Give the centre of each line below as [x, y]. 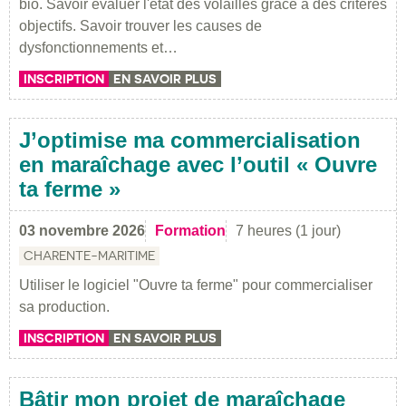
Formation [190, 230]
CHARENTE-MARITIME [89, 255]
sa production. [64, 306]
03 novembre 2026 [82, 230]
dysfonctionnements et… [98, 47]
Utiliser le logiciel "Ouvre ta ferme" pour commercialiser [196, 285]
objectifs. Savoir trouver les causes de [140, 25]
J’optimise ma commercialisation [190, 140]
